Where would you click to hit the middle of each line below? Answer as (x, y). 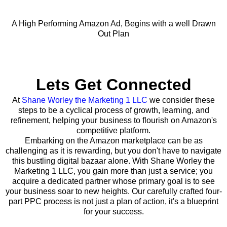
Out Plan (113, 33)
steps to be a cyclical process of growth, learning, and (113, 110)
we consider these (181, 100)
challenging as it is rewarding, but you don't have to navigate (113, 150)
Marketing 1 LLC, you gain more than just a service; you (113, 171)
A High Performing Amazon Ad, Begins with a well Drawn (113, 23)
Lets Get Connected (113, 84)
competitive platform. (113, 130)
